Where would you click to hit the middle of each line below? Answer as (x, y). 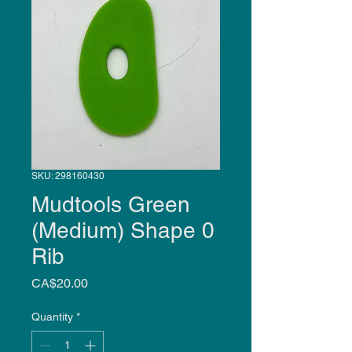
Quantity (52, 316)
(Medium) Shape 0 (123, 230)
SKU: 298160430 (68, 176)
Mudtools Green (111, 204)
